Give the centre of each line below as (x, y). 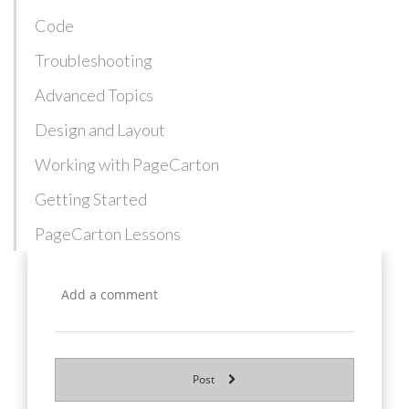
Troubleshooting (94, 61)
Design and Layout (100, 130)
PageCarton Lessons (108, 234)
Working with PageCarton (127, 165)
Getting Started (91, 199)
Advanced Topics (94, 95)
